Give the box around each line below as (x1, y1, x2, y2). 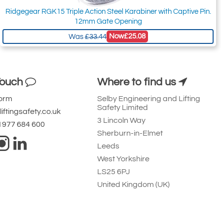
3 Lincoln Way (97, 116, 146, 125)
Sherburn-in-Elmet (97, 129, 163, 138)
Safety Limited (97, 104, 148, 112)
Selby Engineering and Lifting (97, 95, 201, 103)
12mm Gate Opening (74, 18, 142, 26)
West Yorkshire (97, 155, 150, 163)
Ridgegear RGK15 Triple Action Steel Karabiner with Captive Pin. (5, 8, 211, 16)
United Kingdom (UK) (97, 181, 170, 189)
